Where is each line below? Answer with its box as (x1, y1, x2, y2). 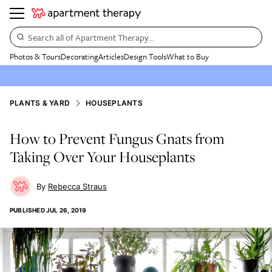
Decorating (61, 50, 98, 63)
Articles (98, 50, 124, 63)
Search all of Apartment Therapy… (28, 30, 154, 44)
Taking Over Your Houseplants (10, 146, 195, 167)
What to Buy (166, 50, 209, 63)
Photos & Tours (10, 50, 61, 63)
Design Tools (124, 50, 166, 63)
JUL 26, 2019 (46, 206, 87, 214)
